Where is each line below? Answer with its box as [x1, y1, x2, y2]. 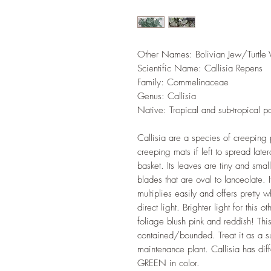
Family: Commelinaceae [137, 76, 229, 88]
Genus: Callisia [137, 90, 196, 102]
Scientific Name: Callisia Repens [137, 62, 263, 74]
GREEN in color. [137, 257, 200, 269]
